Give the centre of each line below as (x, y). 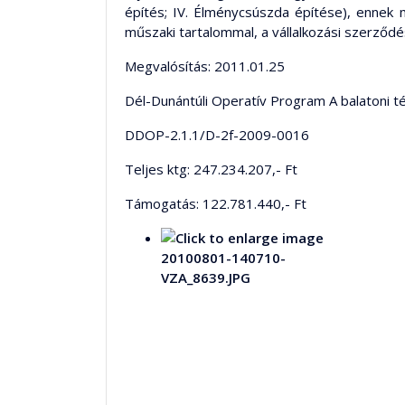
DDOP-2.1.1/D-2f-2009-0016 (217, 135)
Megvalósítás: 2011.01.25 (205, 66)
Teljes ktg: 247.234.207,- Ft (211, 169)
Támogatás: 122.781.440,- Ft (216, 203)
